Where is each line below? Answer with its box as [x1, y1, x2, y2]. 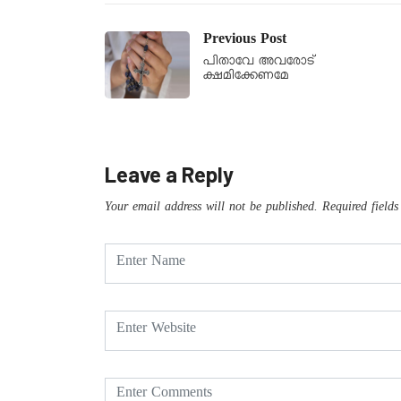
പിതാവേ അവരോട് [203, 54, 314, 73]
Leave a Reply [105, 161, 234, 188]
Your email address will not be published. [105, 200, 318, 218]
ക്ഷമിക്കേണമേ [203, 68, 289, 87]
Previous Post [203, 30, 286, 53]
